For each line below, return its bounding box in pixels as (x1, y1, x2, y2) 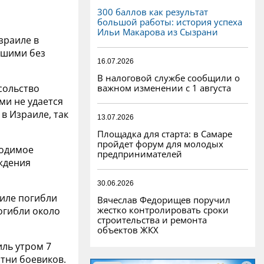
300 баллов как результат (97, 5, 208, 18)
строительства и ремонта (97, 213, 207, 226)
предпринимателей (97, 147, 182, 160)
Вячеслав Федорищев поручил (97, 193, 230, 206)
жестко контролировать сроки (97, 203, 229, 216)
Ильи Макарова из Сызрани (97, 25, 218, 38)
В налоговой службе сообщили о (97, 71, 240, 84)
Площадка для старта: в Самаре (97, 127, 232, 140)
